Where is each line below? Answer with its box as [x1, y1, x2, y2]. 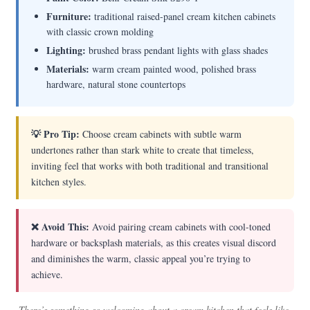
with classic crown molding [46, 25, 154, 38]
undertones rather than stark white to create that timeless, [31, 143, 255, 156]
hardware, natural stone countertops [46, 77, 186, 91]
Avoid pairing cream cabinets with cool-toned [89, 220, 271, 233]
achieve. [31, 268, 64, 281]
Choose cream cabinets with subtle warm [80, 127, 242, 140]
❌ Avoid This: [31, 219, 90, 234]
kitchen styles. [31, 175, 87, 188]
